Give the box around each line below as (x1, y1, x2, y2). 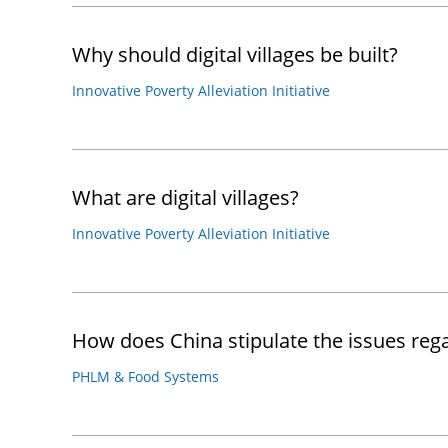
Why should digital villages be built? (72, 41, 398, 68)
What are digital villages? (72, 184, 299, 211)
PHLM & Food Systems (72, 367, 219, 386)
